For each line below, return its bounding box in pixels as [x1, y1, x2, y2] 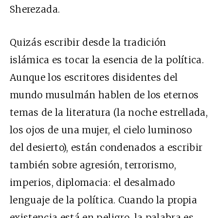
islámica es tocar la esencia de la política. [10, 54, 204, 66]
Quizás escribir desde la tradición [10, 36, 166, 48]
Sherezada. [10, 3, 60, 15]
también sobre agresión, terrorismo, [10, 159, 176, 171]
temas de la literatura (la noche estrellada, [10, 106, 208, 118]
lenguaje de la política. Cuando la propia [10, 194, 198, 206]
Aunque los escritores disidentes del [10, 71, 178, 83]
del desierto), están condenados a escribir [10, 141, 203, 153]
